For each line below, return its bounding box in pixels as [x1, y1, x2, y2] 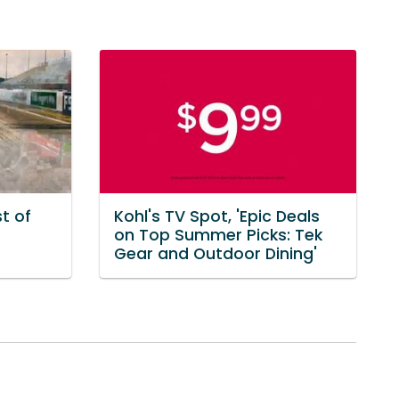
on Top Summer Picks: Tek [114, 224, 322, 247]
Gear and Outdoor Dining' [114, 243, 317, 265]
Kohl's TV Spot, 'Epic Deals [114, 206, 320, 228]
